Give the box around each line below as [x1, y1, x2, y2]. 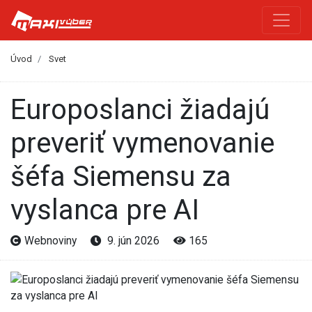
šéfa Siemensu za [10, 159, 231, 193]
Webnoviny [22, 233, 79, 247]
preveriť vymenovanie [10, 126, 274, 159]
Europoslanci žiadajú [10, 93, 26, 126]
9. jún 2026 [102, 233, 162, 247]
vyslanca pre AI [10, 193, 199, 226]
